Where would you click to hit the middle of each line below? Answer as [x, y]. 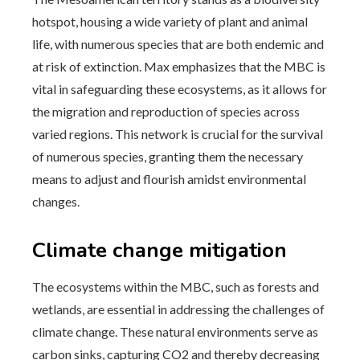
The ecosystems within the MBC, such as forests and [176, 286]
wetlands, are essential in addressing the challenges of [178, 309]
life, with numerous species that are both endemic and [178, 44]
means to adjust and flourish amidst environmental [169, 179]
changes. [56, 201]
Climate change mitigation [160, 250]
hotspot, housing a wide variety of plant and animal [170, 21]
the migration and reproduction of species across [166, 111]
